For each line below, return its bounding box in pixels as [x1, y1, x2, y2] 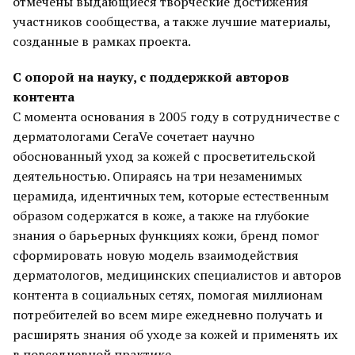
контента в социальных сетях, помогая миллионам [13, 286, 323, 303]
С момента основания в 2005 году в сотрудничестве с [13, 108, 340, 125]
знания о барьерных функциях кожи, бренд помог [13, 227, 319, 244]
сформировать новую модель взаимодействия [13, 246, 299, 264]
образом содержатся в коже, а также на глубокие [13, 207, 309, 224]
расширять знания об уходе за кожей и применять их [13, 326, 338, 343]
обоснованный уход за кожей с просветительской [13, 147, 315, 165]
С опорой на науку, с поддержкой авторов [13, 68, 289, 86]
